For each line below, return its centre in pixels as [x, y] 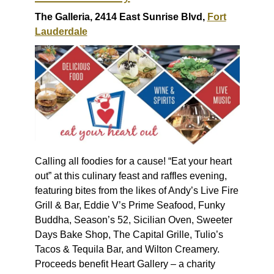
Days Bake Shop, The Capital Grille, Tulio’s [129, 234]
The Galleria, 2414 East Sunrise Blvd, [121, 17]
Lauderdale [61, 32]
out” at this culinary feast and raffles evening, [131, 176]
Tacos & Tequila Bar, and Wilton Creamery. [127, 249]
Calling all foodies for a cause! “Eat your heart [133, 161]
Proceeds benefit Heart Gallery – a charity [125, 264]
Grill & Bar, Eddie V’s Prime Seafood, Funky [130, 205]
